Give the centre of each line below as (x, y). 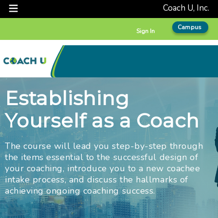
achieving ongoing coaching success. (80, 191)
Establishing (67, 98)
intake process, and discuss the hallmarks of (97, 180)
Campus (190, 27)
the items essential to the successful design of (102, 157)
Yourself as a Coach (102, 121)
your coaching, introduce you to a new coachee (103, 169)
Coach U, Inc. (189, 8)
